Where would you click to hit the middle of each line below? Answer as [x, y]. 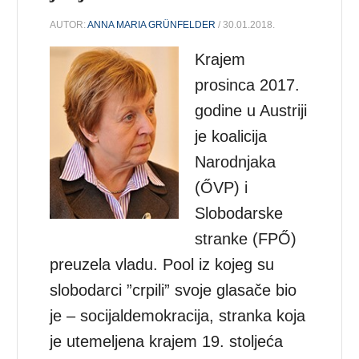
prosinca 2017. [248, 85]
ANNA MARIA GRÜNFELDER [152, 24]
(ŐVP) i [222, 187]
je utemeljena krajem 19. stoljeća [167, 341]
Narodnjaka [236, 161]
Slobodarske [239, 213]
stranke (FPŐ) [246, 238]
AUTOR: [69, 24]
